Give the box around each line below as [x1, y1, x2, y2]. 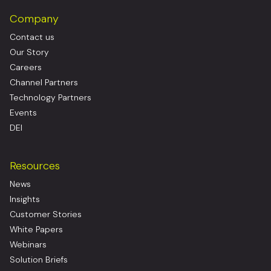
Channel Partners [10, 77, 78, 88]
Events [10, 107, 37, 119]
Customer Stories [10, 209, 82, 220]
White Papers [10, 224, 63, 235]
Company [10, 11, 59, 27]
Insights [10, 194, 40, 205]
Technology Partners [10, 92, 91, 103]
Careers [10, 62, 42, 73]
